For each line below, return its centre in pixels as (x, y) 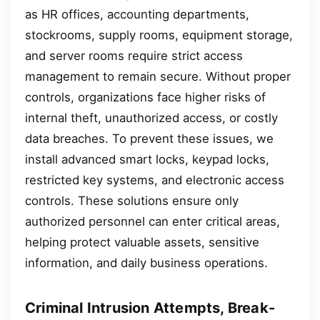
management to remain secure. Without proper (158, 76)
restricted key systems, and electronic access (155, 180)
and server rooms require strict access (134, 55)
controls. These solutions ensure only (132, 200)
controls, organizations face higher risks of (145, 97)
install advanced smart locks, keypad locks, (147, 159)
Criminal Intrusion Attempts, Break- (150, 308)
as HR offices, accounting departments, (137, 14)
